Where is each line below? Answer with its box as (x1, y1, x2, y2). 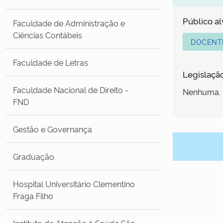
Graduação (13, 150, 55, 162)
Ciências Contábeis (13, 29, 83, 40)
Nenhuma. (183, 86, 221, 98)
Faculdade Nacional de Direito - (13, 84, 129, 95)
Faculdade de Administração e (13, 17, 125, 28)
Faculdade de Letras (13, 56, 89, 68)
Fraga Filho (13, 190, 54, 201)
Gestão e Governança (13, 123, 93, 134)
